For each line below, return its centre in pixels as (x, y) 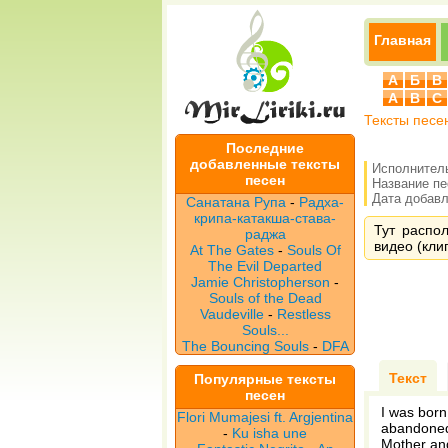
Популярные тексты (265, 379)
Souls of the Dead (265, 298)
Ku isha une (269, 433)
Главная (402, 40)
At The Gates (231, 250)
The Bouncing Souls (245, 346)
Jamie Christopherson (260, 282)
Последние (265, 148)
